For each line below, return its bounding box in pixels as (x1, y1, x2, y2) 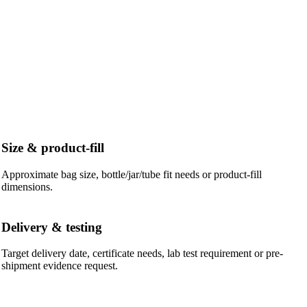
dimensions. (1, 180, 53, 193)
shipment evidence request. (1, 260, 119, 272)
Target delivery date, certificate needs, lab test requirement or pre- (1, 247, 284, 260)
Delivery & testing (1, 219, 103, 234)
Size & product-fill (1, 140, 105, 156)
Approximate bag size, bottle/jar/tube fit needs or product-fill (1, 168, 262, 180)
